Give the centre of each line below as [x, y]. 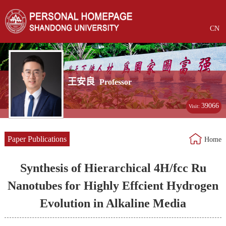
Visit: [195, 106]
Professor [116, 82]
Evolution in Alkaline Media [113, 204]
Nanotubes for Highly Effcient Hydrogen [113, 186]
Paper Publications [37, 139]
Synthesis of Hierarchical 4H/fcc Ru [113, 168]
